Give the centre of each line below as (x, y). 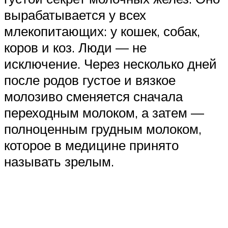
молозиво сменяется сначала (93, 96)
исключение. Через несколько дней (110, 63)
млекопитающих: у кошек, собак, (102, 31)
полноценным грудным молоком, (103, 129)
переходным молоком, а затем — (104, 112)
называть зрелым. (59, 161)
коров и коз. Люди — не (75, 47)
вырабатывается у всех (75, 15)
